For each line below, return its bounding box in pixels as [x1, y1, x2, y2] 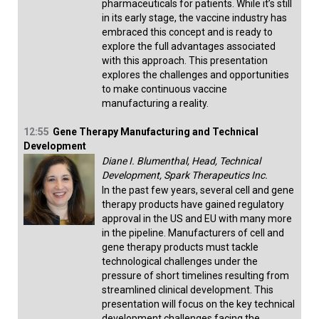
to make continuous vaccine [102, 83, 227, 95]
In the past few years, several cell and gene [102, 184, 294, 197]
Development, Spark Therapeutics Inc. [102, 169, 268, 182]
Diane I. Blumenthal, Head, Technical [102, 155, 261, 167]
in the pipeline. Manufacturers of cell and [102, 227, 284, 239]
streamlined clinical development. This [102, 284, 273, 296]
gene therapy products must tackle [102, 241, 258, 253]
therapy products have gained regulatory [102, 199, 284, 211]
